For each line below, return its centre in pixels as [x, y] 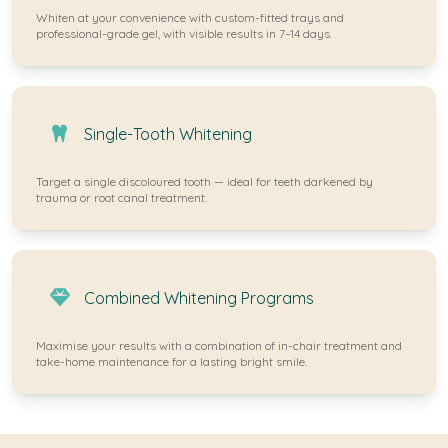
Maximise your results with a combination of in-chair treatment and [219, 345]
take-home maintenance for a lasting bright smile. [171, 361]
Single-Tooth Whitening [168, 134]
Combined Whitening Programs [199, 298]
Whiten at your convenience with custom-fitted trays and [190, 17]
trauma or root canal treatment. [121, 197]
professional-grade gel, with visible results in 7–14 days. [184, 33]
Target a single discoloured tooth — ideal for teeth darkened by [204, 181]
